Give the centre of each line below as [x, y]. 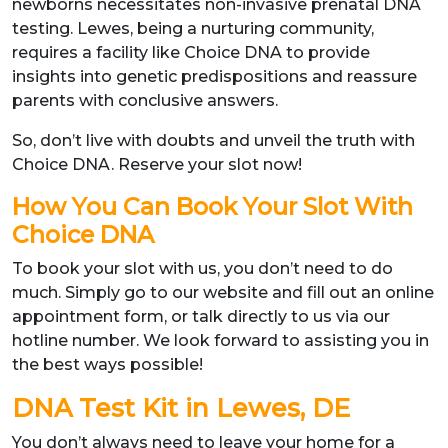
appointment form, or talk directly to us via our [201, 316]
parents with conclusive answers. [145, 100]
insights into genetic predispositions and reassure [214, 76]
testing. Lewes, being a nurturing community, [193, 28]
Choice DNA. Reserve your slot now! [157, 164]
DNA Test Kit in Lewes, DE [181, 408]
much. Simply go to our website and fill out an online [223, 292]
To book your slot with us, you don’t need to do [202, 268]
